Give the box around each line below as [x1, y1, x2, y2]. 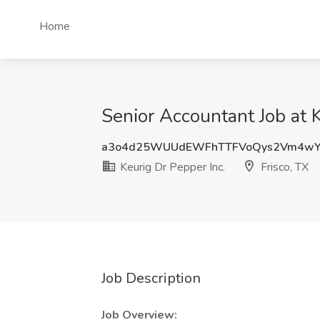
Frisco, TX [258, 159, 309, 175]
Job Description [101, 269, 201, 288]
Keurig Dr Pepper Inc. [117, 159, 225, 175]
